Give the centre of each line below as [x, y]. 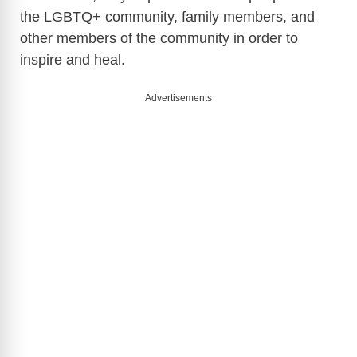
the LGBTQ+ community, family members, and [167, 17]
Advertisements [178, 98]
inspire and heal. [73, 60]
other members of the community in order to [159, 39]
